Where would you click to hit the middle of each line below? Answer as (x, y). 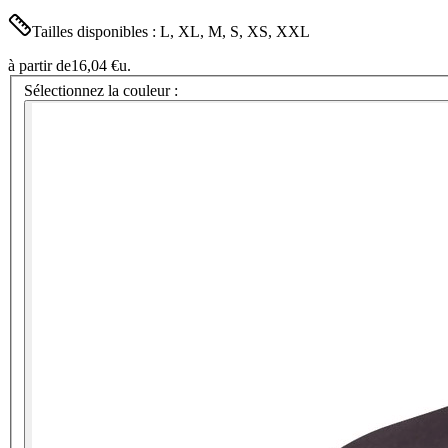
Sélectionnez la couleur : (101, 91)
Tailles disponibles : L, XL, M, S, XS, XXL (171, 31)
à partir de (39, 65)
